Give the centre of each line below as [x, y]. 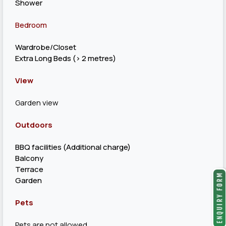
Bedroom [31, 25]
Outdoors [34, 125]
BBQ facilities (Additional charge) [73, 147]
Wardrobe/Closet [46, 47]
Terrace [29, 169]
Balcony [29, 158]
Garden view [37, 103]
